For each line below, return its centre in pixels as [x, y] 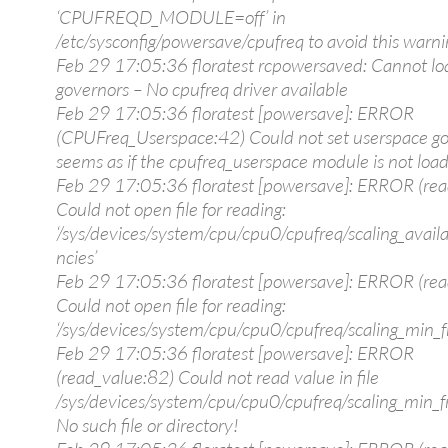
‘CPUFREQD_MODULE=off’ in [171, 17]
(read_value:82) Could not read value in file [217, 377]
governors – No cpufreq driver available [202, 89]
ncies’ [76, 257]
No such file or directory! [147, 425]
